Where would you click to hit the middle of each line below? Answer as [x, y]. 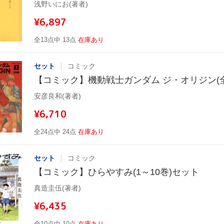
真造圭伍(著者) [57, 188]
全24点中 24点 [55, 132]
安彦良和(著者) [57, 96]
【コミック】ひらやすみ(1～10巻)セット [116, 172]
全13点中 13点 [55, 40]
